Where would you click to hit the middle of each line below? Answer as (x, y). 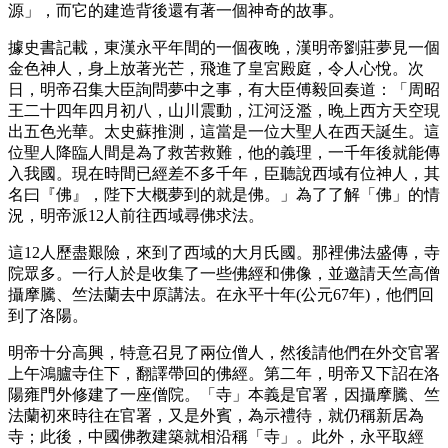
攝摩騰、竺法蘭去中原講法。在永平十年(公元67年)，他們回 (221, 294)
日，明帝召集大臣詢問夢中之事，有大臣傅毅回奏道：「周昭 (224, 89)
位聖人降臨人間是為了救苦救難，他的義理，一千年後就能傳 (224, 152)
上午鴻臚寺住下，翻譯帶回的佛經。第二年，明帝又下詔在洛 (224, 373)
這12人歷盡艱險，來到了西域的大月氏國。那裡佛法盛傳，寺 (224, 252)
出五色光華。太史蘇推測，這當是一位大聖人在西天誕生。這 (224, 131)
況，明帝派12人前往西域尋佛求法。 (136, 215)
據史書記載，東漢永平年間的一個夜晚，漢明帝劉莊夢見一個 (224, 47)
